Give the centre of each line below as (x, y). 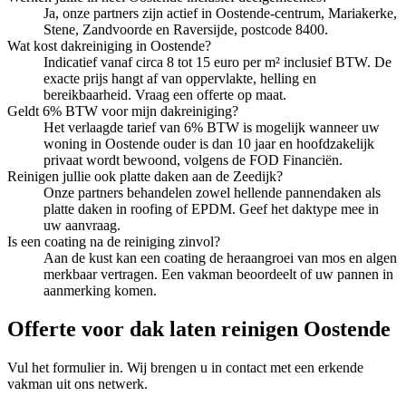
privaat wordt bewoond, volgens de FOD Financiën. (193, 159)
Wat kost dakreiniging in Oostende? (109, 45)
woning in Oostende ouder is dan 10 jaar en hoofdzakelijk (209, 143)
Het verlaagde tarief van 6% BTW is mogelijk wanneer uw (212, 127)
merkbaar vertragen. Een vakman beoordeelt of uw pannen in (218, 274)
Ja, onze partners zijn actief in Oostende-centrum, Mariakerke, (220, 13)
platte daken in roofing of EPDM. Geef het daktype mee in (211, 208)
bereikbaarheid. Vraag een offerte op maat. (165, 94)
